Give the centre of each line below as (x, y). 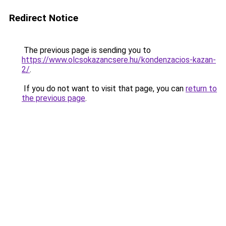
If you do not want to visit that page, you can (104, 89)
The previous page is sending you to (86, 50)
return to (201, 89)
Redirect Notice (44, 18)
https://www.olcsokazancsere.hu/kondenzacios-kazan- (119, 60)
